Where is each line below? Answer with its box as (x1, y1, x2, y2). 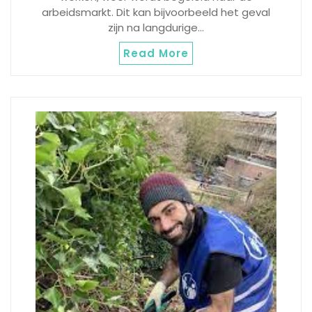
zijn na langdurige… (108, 20, 204, 36)
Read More (123, 46, 189, 61)
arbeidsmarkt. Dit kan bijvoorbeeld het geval (42, 5, 270, 20)
